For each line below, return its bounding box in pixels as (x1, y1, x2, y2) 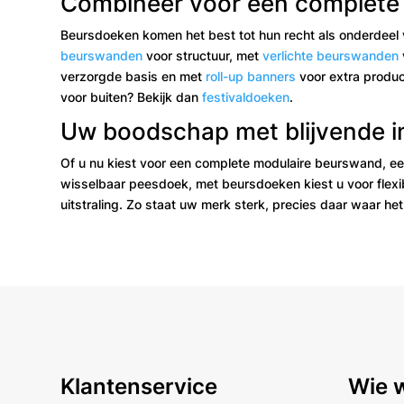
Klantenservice (60, 372, 218, 399)
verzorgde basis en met (60, 68, 207, 84)
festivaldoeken (202, 88, 290, 105)
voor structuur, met (142, 47, 263, 63)
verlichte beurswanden (262, 47, 399, 63)
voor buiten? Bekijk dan (60, 88, 203, 105)
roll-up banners (206, 68, 297, 84)
